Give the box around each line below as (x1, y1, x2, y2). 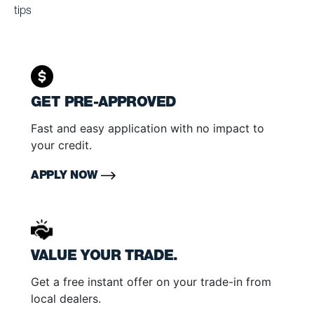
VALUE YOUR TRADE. (31, 250, 178, 265)
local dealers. (31, 292, 101, 306)
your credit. (31, 138, 92, 153)
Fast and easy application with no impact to (31, 121, 264, 136)
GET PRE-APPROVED (31, 97, 177, 111)
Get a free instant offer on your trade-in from (31, 275, 271, 289)
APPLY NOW (31, 171, 101, 183)
